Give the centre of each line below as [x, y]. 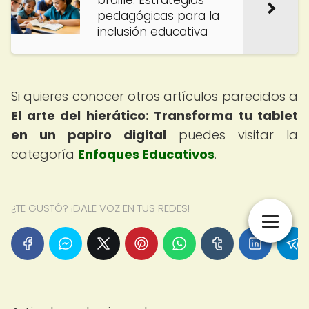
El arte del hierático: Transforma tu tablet [154, 116]
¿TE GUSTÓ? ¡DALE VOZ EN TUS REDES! [100, 208]
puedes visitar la [232, 135]
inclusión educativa [152, 32]
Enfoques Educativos [146, 154]
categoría [44, 154]
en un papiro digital [89, 135]
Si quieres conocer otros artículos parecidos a [154, 96]
